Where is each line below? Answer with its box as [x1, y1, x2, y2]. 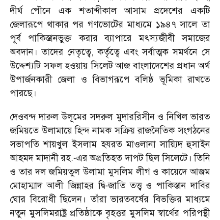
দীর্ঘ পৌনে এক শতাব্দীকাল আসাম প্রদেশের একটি [10, 5, 210, 16]
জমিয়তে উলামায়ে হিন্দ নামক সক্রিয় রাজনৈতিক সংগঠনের [10, 125, 210, 136]
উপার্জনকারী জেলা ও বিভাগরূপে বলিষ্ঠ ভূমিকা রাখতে [10, 74, 210, 85]
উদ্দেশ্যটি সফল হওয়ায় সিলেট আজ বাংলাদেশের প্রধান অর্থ [10, 60, 210, 71]
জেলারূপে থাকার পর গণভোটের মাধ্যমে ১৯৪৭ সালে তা [10, 19, 210, 30]
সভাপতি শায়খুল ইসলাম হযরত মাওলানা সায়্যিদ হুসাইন [10, 138, 210, 150]
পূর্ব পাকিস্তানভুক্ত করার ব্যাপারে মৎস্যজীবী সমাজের [10, 32, 210, 44]
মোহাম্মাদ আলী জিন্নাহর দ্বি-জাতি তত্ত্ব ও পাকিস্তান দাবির [10, 180, 210, 191]
